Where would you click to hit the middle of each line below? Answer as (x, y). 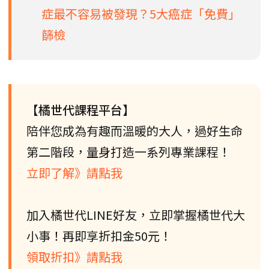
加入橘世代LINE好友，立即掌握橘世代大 (136, 214)
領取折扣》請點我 (74, 256)
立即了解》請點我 (74, 172)
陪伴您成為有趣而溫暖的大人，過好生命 (134, 130)
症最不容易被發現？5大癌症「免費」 (141, 13)
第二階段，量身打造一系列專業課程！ (128, 151)
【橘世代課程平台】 (80, 109)
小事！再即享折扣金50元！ (99, 235)
